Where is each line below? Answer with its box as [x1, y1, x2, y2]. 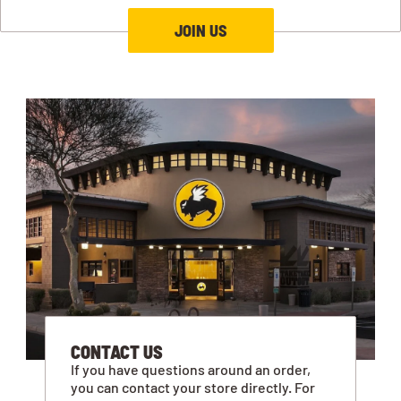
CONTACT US [71, 341, 164, 363]
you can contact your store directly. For [71, 379, 316, 397]
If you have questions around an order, [71, 361, 311, 379]
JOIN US [175, 20, 226, 40]
